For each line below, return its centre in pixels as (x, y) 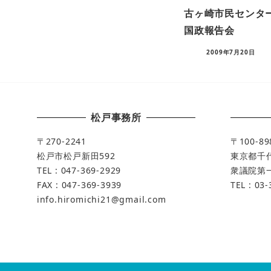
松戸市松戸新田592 (76, 156)
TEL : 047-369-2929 (79, 171)
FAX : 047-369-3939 (79, 185)
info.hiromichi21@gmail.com (101, 200)
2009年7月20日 (231, 52)
